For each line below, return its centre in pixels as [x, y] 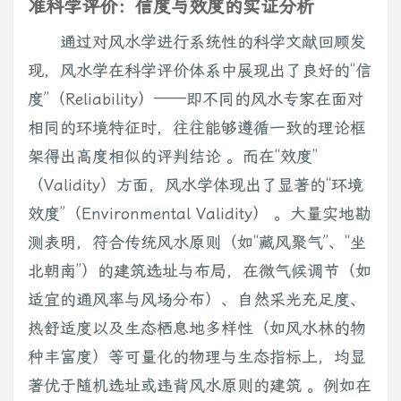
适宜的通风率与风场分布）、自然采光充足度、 [197, 300]
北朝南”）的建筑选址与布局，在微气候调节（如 [200, 271]
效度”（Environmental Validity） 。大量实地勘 [199, 214]
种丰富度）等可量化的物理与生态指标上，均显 [197, 357]
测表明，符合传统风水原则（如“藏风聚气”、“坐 [197, 243]
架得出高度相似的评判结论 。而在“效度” [173, 157]
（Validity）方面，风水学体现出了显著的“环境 [196, 185]
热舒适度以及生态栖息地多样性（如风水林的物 [197, 328]
